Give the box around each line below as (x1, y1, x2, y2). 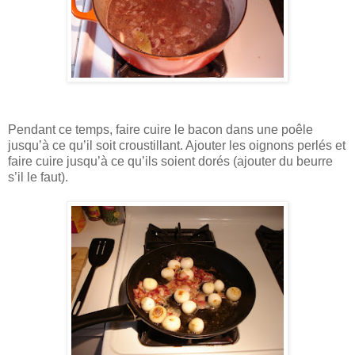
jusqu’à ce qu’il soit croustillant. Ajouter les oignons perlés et (8, 138, 345, 152)
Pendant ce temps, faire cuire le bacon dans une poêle (8, 122, 313, 136)
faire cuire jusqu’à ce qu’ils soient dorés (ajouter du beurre (8, 154, 333, 168)
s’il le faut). (8, 170, 68, 184)
